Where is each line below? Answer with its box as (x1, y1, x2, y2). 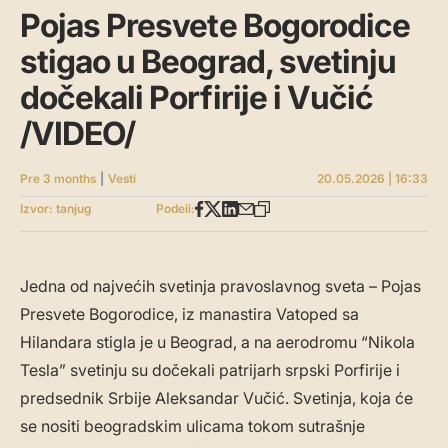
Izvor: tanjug (20, 201, 91, 217)
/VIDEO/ (20, 114, 136, 154)
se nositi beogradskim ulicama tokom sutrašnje (20, 416, 365, 437)
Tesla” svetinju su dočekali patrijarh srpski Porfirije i (20, 360, 400, 381)
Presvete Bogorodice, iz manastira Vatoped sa (20, 304, 359, 325)
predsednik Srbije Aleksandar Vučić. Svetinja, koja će (20, 388, 413, 409)
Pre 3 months (20, 171, 96, 187)
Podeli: (156, 201, 196, 217)
